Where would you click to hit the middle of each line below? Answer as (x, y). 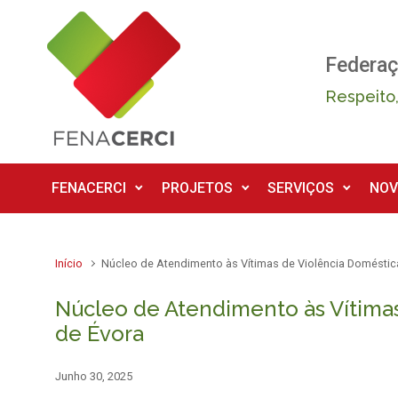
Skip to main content (82, 20)
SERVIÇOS (301, 188)
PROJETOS (197, 188)
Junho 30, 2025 (94, 376)
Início (69, 263)
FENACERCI (89, 188)
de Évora (99, 334)
